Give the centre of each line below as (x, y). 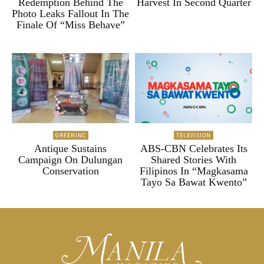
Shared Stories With (194, 160)
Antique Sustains (70, 149)
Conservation (70, 171)
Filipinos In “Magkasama (194, 171)
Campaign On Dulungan (70, 160)
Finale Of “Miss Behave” (70, 24)
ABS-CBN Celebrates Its (194, 149)
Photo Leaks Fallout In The (70, 13)
